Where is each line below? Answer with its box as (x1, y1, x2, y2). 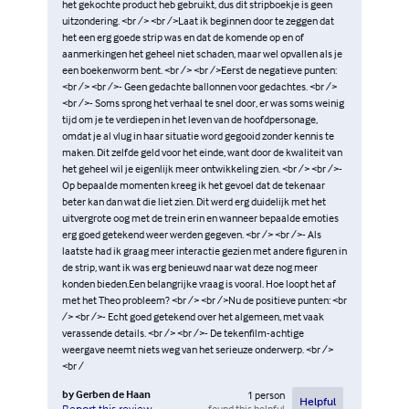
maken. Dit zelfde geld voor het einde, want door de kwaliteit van (62, 144, 342, 159)
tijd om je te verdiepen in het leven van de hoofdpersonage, (62, 111, 318, 126)
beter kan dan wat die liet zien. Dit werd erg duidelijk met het (62, 194, 326, 208)
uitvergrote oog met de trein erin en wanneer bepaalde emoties (62, 210, 339, 225)
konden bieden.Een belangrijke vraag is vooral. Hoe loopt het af (62, 276, 336, 290)
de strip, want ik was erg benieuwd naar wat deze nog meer (62, 259, 318, 274)
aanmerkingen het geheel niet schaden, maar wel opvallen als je (62, 46, 342, 60)
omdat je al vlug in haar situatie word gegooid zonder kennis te (62, 128, 334, 142)
